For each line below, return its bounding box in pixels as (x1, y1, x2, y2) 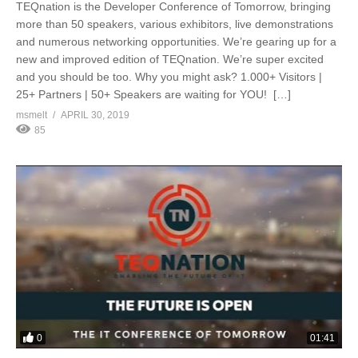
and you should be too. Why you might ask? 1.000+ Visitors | (16, 70, 322, 83)
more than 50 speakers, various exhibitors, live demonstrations (16, 17, 333, 30)
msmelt (16, 109, 47, 121)
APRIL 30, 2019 (61, 109, 129, 121)
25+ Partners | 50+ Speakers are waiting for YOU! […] (16, 87, 291, 101)
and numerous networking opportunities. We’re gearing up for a (16, 34, 336, 48)
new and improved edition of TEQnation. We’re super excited (16, 52, 324, 66)
